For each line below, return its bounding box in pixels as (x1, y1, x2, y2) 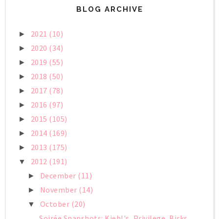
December (40, 171, 78, 181)
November (40, 185, 79, 195)
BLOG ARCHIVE (76, 5, 143, 14)
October (40, 199, 71, 209)
